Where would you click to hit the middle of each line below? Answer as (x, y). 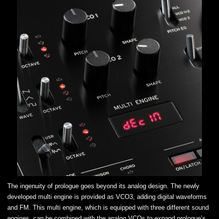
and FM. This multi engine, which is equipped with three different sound (108, 207)
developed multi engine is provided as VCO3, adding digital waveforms (107, 197)
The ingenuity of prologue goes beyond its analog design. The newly (103, 186)
